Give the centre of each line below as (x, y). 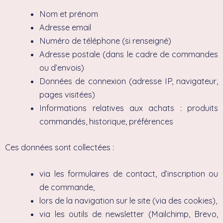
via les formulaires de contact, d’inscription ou (129, 173)
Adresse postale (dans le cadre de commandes (129, 54)
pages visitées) (67, 95)
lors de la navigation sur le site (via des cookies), (128, 200)
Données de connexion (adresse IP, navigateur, (129, 81)
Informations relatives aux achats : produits (129, 108)
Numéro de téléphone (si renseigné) (106, 41)
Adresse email (65, 27)
